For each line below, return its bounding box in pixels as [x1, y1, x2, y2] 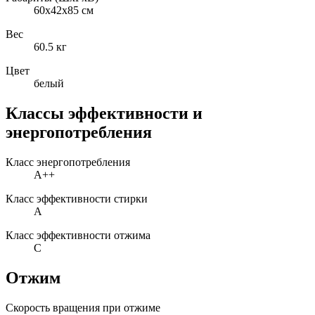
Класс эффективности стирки [6, 193, 148, 205]
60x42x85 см [34, 4, 94, 17]
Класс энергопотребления [6, 156, 130, 169]
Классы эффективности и [6, 104, 202, 123]
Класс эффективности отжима [6, 229, 150, 242]
